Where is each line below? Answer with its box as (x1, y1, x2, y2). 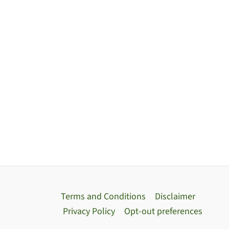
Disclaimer (155, 190, 196, 203)
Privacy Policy (63, 205, 116, 218)
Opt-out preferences (124, 205, 203, 218)
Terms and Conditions (61, 190, 146, 203)
